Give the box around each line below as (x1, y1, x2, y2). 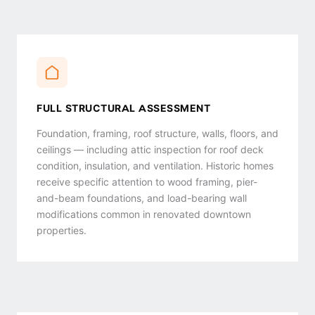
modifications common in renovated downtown (37, 208, 251, 221)
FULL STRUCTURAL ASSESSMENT (37, 102, 210, 115)
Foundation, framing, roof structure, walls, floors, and (37, 127, 278, 140)
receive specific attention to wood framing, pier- (37, 176, 257, 188)
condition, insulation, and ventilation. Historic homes (37, 160, 274, 172)
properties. (37, 224, 86, 237)
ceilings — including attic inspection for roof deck (37, 143, 264, 156)
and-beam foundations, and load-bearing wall (37, 192, 247, 205)
